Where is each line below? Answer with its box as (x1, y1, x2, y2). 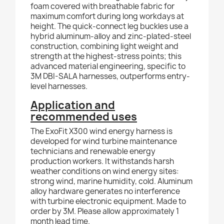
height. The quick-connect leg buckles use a (30, 21, 188, 32)
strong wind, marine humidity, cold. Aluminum (30, 176, 192, 187)
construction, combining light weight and (30, 41, 178, 52)
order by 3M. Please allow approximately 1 (30, 206, 179, 217)
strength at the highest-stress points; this (30, 51, 181, 62)
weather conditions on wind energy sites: (30, 166, 179, 177)
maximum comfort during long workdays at (30, 11, 184, 22)
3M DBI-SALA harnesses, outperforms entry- (30, 71, 190, 82)
